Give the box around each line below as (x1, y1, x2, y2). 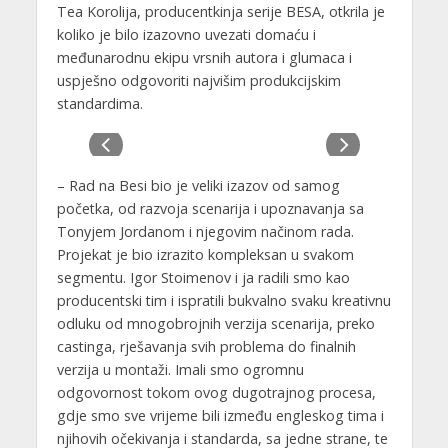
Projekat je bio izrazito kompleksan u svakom (56, 245, 354, 265)
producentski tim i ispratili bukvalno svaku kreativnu (56, 291, 391, 311)
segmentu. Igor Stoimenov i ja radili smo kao (56, 268, 350, 288)
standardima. (56, 94, 143, 114)
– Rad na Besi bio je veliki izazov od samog (56, 176, 340, 196)
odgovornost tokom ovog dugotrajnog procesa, (56, 383, 376, 403)
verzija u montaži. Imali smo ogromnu (56, 360, 304, 380)
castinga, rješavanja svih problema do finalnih (56, 337, 356, 357)
